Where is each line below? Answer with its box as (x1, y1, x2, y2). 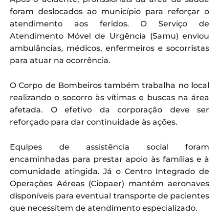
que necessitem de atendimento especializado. (10, 203, 197, 213)
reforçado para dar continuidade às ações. (10, 117, 177, 127)
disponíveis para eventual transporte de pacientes (10, 191, 209, 200)
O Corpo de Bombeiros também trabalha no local (10, 80, 209, 90)
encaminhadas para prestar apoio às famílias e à (10, 154, 209, 164)
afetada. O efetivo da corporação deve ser (10, 105, 209, 114)
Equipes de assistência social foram (10, 142, 209, 152)
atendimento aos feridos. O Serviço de (10, 19, 209, 28)
